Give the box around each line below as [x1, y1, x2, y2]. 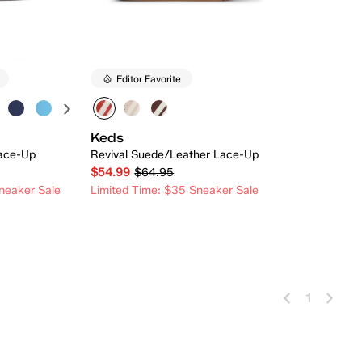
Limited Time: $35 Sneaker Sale [90, 183, 259, 198]
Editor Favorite [116, 72, 182, 85]
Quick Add [158, 225, 221, 239]
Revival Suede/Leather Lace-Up [90, 148, 259, 162]
